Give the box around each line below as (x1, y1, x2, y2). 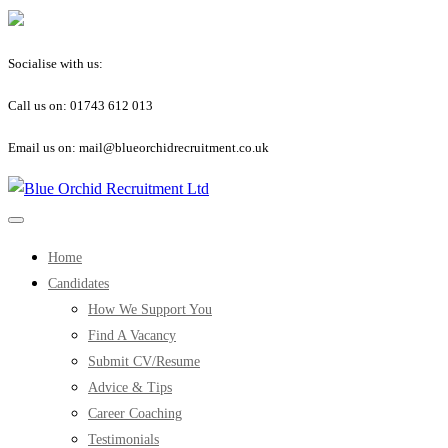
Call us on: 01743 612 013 (8, 98, 153, 113)
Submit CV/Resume (88, 354, 200, 369)
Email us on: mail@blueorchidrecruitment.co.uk (8, 140, 269, 155)
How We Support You (88, 302, 212, 317)
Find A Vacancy (88, 328, 176, 343)
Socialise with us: (8, 56, 103, 71)
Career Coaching (88, 406, 182, 421)
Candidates (48, 276, 109, 291)
